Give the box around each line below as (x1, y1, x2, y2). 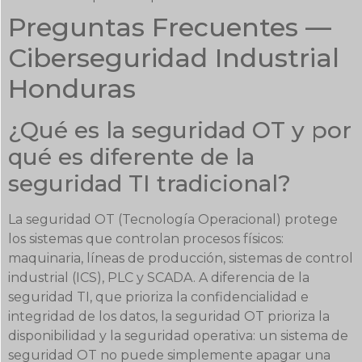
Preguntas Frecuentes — (8, 11, 331, 44)
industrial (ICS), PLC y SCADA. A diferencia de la (8, 270, 309, 286)
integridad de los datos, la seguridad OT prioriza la (8, 309, 330, 325)
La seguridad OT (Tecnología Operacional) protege (8, 212, 338, 228)
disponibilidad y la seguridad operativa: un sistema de (8, 328, 348, 344)
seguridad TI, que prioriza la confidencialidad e (8, 289, 309, 305)
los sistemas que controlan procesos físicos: (8, 231, 284, 247)
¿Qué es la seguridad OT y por (8, 116, 351, 145)
